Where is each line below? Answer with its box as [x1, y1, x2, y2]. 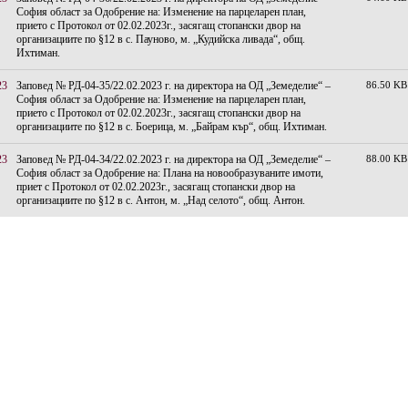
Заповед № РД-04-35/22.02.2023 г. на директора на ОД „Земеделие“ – [16, 79, 331, 92]
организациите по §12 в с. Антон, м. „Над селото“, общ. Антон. [16, 194, 305, 207]
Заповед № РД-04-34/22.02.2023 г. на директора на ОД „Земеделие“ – [16, 153, 331, 166]
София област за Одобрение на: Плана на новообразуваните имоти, [16, 167, 323, 179]
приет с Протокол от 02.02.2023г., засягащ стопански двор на [16, 180, 295, 193]
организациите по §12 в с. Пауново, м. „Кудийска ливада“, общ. [16, 33, 305, 46]
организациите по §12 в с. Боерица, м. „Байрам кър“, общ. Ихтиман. [16, 120, 327, 133]
